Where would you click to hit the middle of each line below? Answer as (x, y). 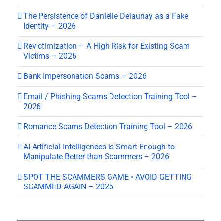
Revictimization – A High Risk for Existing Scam (107, 46)
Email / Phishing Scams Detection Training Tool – (110, 97)
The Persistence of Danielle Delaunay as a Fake (106, 16)
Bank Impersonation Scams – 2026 (85, 76)
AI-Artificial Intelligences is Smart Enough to (99, 147)
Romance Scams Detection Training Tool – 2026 (108, 127)
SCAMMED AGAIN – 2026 (68, 187)
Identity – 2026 (50, 26)
